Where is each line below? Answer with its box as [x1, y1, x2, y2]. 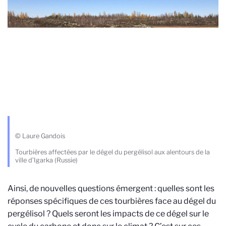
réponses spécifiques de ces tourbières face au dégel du [8, 196, 216, 206]
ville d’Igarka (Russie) [15, 156, 78, 164]
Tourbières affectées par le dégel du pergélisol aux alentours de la [15, 148, 210, 156]
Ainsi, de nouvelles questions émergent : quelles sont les [8, 183, 214, 193]
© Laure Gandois [15, 132, 65, 140]
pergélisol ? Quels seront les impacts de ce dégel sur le [8, 208, 209, 218]
